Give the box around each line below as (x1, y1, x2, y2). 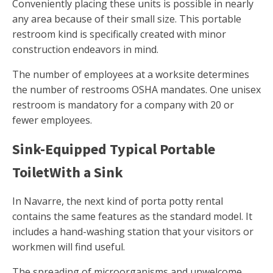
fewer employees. (12, 113, 92, 127)
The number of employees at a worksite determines (12, 68, 249, 82)
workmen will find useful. (12, 240, 125, 254)
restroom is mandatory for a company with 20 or (12, 98, 234, 112)
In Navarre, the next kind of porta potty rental (12, 194, 223, 208)
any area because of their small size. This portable (12, 12, 241, 26)
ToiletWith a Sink (12, 163, 123, 182)
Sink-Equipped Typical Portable (12, 140, 215, 159)
